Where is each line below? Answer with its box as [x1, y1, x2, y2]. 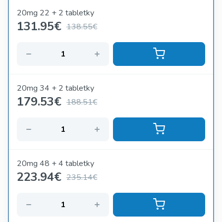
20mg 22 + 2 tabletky [17, 7, 94, 19]
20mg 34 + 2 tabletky [17, 83, 94, 94]
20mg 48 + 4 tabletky [17, 158, 94, 169]
